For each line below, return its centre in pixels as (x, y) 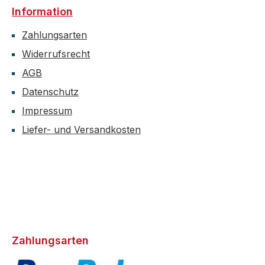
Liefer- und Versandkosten (81, 130)
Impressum (47, 111)
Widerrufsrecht (56, 54)
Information (42, 12)
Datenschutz (50, 92)
